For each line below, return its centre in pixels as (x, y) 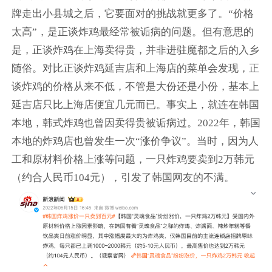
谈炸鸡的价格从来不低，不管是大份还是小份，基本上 (135, 86)
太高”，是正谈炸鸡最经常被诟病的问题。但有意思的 (132, 32)
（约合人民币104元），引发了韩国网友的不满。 (123, 177)
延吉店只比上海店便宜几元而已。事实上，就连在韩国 (135, 104)
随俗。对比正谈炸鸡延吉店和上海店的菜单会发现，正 (135, 68)
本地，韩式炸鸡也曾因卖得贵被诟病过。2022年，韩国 (136, 123)
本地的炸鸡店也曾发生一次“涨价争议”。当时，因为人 (135, 141)
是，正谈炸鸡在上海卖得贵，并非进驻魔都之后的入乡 (135, 50)
